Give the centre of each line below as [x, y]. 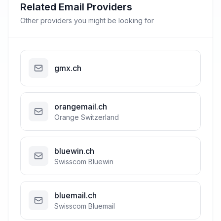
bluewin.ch [74, 151]
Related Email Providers [76, 7]
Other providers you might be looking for [87, 20]
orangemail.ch [81, 107]
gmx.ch [68, 68]
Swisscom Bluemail [85, 206]
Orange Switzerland [87, 117]
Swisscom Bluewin [84, 162]
